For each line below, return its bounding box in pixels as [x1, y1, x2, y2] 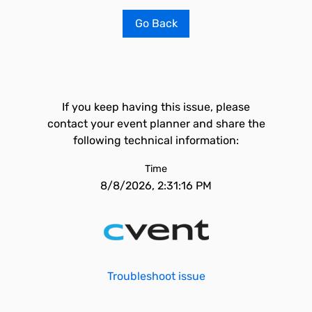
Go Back [134, 17, 178, 30]
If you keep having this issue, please [62, 100, 250, 114]
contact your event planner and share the [47, 117, 265, 130]
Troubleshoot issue [107, 270, 205, 283]
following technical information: [73, 134, 239, 147]
